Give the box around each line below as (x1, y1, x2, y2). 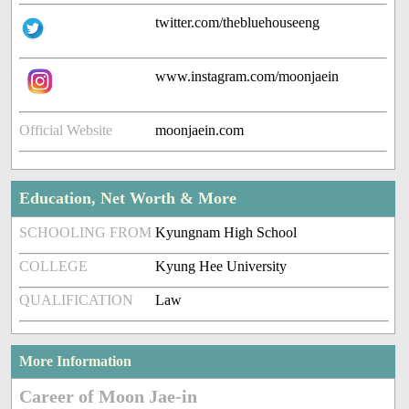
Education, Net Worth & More (19, 189, 237, 208)
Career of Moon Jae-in (19, 386, 198, 407)
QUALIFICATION (19, 292, 134, 309)
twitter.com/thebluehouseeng (155, 15, 320, 31)
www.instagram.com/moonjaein (155, 68, 340, 85)
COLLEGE (19, 258, 89, 275)
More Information (19, 353, 132, 370)
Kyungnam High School (155, 225, 298, 241)
